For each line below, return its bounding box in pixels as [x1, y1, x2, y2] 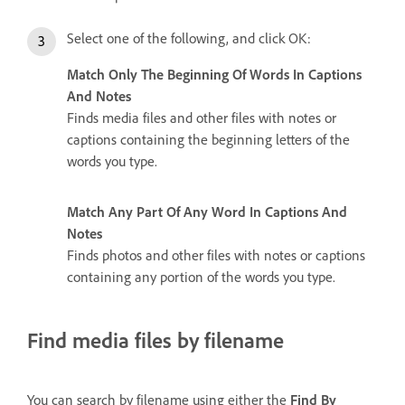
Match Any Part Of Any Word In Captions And [67, 202, 347, 221]
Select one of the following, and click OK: [67, 28, 311, 47]
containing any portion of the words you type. [67, 267, 335, 286]
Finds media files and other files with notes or [67, 108, 336, 127]
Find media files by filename [27, 325, 284, 353]
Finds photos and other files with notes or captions [67, 245, 365, 264]
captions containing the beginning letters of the [67, 129, 350, 148]
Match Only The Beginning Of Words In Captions [67, 64, 362, 83]
